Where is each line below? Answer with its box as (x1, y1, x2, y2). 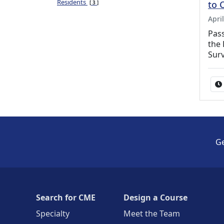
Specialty (36, 208, 69, 219)
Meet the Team (123, 208, 180, 219)
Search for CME (36, 192, 95, 203)
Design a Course (123, 192, 187, 203)
